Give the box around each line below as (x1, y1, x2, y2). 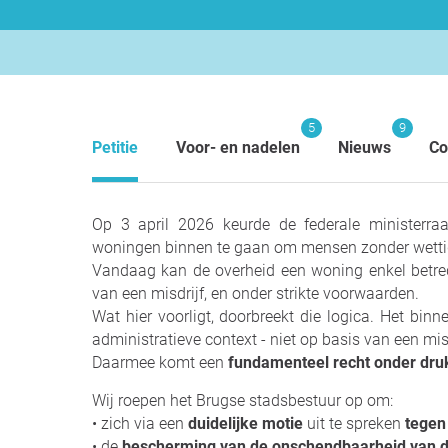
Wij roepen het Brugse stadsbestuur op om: (92, 391, 393, 410)
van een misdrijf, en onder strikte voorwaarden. (92, 284, 419, 303)
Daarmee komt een (92, 353, 228, 372)
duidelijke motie (184, 414, 303, 433)
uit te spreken (303, 414, 405, 433)
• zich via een (92, 414, 184, 433)
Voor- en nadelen (176, 138, 300, 157)
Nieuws (338, 138, 391, 157)
